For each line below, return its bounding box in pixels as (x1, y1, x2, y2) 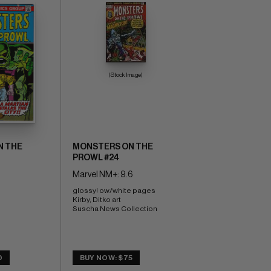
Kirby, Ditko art (72, 195, 122, 203)
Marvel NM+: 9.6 (72, 170, 133, 179)
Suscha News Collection (72, 204, 157, 212)
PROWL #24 (72, 153, 119, 162)
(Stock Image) (108, 71, 143, 78)
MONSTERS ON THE (72, 142, 153, 151)
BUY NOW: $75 (79, 253, 133, 261)
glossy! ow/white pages (72, 186, 157, 194)
